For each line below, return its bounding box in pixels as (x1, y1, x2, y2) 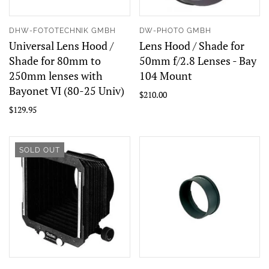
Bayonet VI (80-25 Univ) (9, 83, 124, 98)
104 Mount (139, 68, 192, 83)
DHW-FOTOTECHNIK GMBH (9, 26, 116, 35)
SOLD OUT (19, 146, 60, 154)
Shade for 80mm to (9, 53, 101, 68)
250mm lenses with (9, 68, 103, 83)
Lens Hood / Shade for (139, 38, 244, 53)
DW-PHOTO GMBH (139, 26, 211, 35)
